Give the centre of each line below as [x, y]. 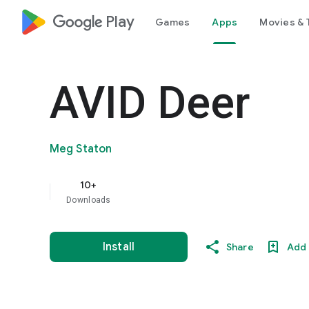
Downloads [89, 200]
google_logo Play [93, 22]
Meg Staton [81, 149]
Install [119, 247]
